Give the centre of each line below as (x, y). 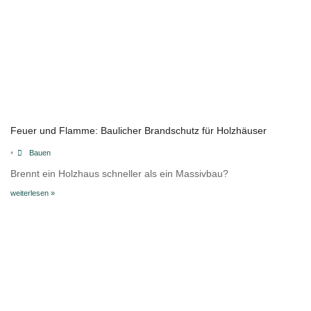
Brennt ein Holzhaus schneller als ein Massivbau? (119, 173)
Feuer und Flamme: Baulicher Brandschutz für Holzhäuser (138, 130)
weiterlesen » (33, 193)
